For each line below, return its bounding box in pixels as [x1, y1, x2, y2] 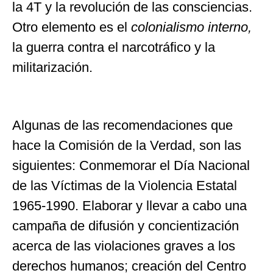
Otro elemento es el [12, 19, 131, 35]
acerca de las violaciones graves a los [12, 238, 235, 254]
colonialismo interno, [131, 19, 252, 35]
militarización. [12, 60, 93, 76]
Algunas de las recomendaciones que [12, 118, 233, 133]
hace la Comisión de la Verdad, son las [12, 138, 241, 154]
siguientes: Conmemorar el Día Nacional [12, 158, 250, 174]
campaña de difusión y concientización [12, 218, 239, 234]
